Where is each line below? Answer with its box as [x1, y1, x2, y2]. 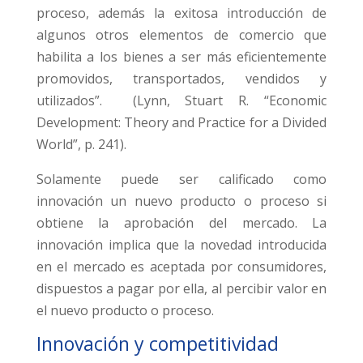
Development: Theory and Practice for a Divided [36, 113, 327, 132]
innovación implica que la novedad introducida [36, 236, 327, 254]
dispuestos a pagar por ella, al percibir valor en [36, 280, 327, 298]
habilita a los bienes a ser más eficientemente [36, 48, 327, 66]
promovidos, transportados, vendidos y [36, 70, 327, 88]
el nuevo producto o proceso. [36, 301, 214, 320]
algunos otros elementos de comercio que [36, 26, 327, 45]
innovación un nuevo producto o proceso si [36, 192, 327, 211]
